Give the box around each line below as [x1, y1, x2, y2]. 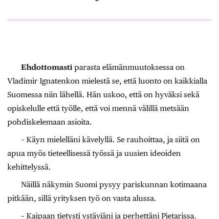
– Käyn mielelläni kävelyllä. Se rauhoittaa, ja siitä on [21, 134, 200, 144]
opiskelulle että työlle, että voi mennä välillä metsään [7, 103, 189, 113]
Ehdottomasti [21, 62, 72, 72]
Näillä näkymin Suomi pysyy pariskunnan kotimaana [21, 179, 207, 189]
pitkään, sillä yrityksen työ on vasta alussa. [7, 193, 156, 203]
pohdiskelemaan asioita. [7, 117, 92, 127]
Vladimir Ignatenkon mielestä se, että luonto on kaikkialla [7, 76, 207, 86]
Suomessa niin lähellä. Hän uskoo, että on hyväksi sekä [7, 89, 199, 99]
